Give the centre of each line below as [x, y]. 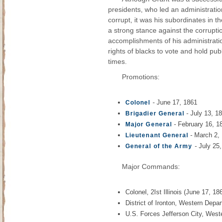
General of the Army [159, 146]
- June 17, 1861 [174, 102]
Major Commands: [151, 166]
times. [117, 61]
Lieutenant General [157, 135]
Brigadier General [155, 113]
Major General [149, 124]
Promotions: [141, 77]
